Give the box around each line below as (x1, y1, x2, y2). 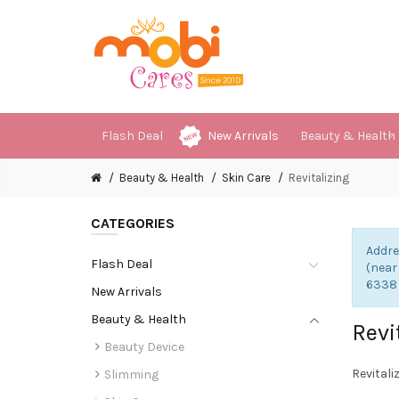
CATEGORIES (91, 215, 175, 232)
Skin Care (222, 171, 271, 184)
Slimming (104, 367, 159, 382)
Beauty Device (104, 339, 184, 354)
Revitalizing (289, 171, 349, 184)
